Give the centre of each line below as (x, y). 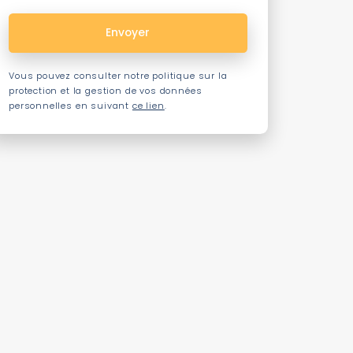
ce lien (148, 105)
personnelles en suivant (71, 105)
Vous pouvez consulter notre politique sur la (118, 75)
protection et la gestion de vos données (106, 90)
